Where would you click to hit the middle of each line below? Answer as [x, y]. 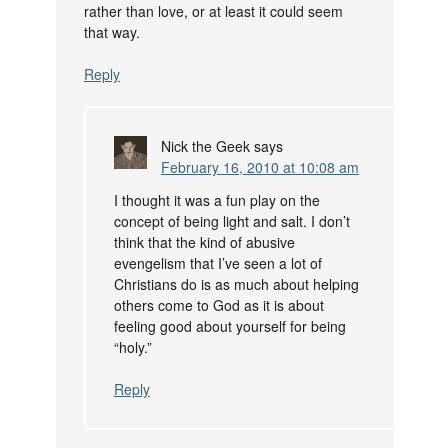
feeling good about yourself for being [229, 326]
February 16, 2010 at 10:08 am [259, 167]
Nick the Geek [205, 146]
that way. [111, 32]
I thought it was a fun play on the [216, 200]
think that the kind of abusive [204, 242]
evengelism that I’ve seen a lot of [217, 263]
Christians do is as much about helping [236, 284]
